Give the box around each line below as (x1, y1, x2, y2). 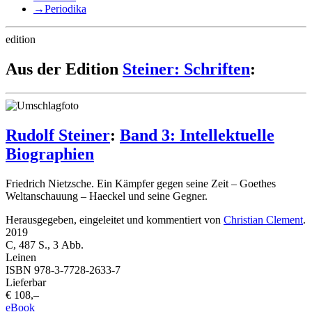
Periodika (45, 2, 86, 15)
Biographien (6, 144, 94, 163)
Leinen (6, 251, 36, 263)
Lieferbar (6, 276, 46, 288)
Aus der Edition (6, 59, 123, 78)
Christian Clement (224, 213, 303, 226)
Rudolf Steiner (6, 125, 110, 144)
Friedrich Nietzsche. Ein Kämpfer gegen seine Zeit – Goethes (6, 177, 276, 189)
